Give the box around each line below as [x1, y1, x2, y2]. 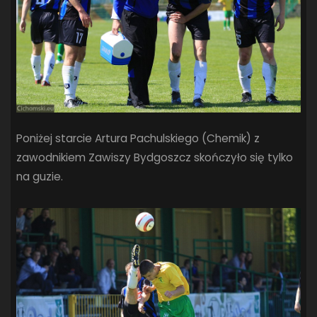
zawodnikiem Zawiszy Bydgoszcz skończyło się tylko [16, 149, 294, 165]
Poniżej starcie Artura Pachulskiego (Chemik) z [16, 130, 260, 146]
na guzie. [16, 168, 64, 184]
